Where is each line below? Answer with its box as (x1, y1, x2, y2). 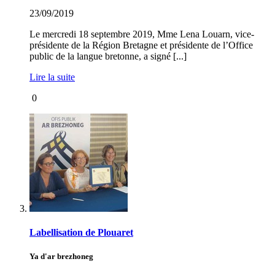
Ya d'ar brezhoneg (29, 252, 93, 261)
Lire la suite (29, 71, 75, 82)
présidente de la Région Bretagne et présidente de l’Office (29, 39, 253, 50)
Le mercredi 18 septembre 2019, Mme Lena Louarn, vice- (29, 28, 254, 39)
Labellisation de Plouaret (29, 227, 133, 238)
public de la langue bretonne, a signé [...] (29, 50, 187, 61)
